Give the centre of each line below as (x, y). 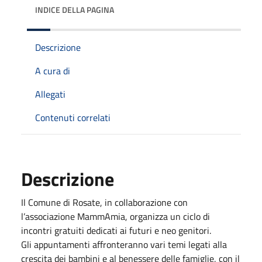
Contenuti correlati (73, 117)
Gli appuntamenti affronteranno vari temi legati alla (124, 244)
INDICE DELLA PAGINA (75, 9)
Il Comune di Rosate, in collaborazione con (104, 202)
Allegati (50, 94)
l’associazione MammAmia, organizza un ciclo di (116, 216)
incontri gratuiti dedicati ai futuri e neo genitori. (116, 230)
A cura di (53, 70)
